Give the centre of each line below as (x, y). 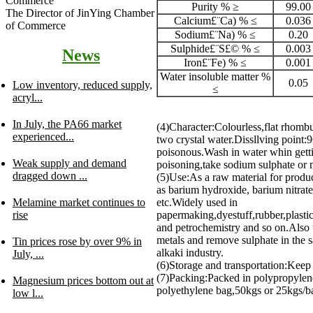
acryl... (28, 98)
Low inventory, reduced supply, (82, 85)
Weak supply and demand (70, 163)
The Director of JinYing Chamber (80, 13)
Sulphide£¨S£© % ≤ (215, 49)
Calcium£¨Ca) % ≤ (215, 21)
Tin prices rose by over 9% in (77, 242)
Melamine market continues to (79, 203)
